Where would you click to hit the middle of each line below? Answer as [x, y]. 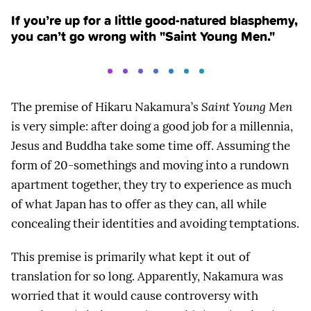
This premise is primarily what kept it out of [131, 257]
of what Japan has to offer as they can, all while [139, 204]
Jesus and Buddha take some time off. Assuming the [151, 146]
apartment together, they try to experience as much [151, 185]
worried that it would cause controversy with [135, 295]
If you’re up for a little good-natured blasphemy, [154, 20]
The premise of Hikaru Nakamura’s [106, 107]
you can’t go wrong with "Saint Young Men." [143, 36]
